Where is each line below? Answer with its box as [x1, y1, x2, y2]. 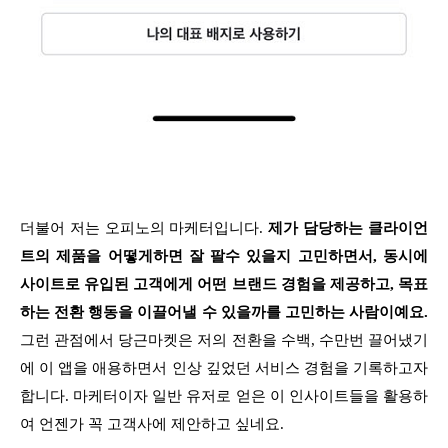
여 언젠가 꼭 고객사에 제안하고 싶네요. [20, 415, 284, 432]
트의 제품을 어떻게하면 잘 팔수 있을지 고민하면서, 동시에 [20, 247, 428, 264]
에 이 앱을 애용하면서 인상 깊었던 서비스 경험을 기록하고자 [20, 359, 428, 376]
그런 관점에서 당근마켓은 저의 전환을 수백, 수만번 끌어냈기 [20, 331, 428, 348]
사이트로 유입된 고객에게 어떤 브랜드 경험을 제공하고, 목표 [20, 275, 428, 292]
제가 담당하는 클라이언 [268, 219, 429, 236]
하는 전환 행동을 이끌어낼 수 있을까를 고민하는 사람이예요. [20, 303, 428, 320]
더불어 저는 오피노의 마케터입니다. [20, 219, 269, 236]
